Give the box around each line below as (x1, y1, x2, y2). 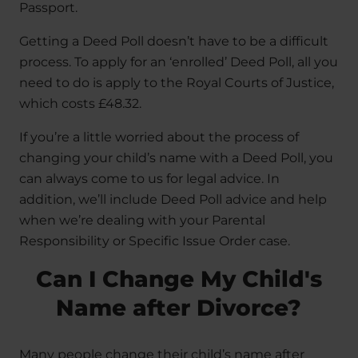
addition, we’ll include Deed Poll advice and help (19, 192, 327, 208)
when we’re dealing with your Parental (19, 213, 265, 229)
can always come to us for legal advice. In (19, 171, 280, 187)
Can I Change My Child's (35, 265, 322, 293)
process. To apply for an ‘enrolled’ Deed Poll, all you (19, 54, 338, 70)
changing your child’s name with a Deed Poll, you (19, 150, 333, 166)
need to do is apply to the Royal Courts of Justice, (19, 75, 334, 91)
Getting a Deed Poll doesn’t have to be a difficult (19, 34, 328, 50)
